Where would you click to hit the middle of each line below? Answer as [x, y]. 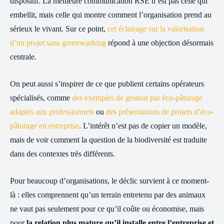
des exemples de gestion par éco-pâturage [137, 98]
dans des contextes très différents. [62, 154]
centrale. [23, 57]
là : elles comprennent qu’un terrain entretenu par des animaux [108, 195]
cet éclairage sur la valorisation [156, 29]
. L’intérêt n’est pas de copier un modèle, [143, 126]
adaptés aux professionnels [52, 112]
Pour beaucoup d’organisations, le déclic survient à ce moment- [109, 181]
